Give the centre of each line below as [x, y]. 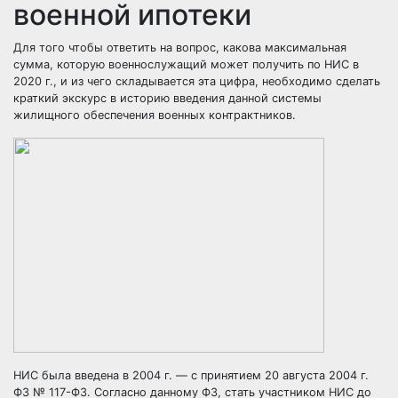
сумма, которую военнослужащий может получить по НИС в [186, 64]
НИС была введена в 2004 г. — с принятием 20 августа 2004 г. [191, 375]
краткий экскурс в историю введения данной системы [167, 98]
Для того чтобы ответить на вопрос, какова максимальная [180, 48]
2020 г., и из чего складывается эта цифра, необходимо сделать [197, 81]
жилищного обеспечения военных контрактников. [155, 115]
